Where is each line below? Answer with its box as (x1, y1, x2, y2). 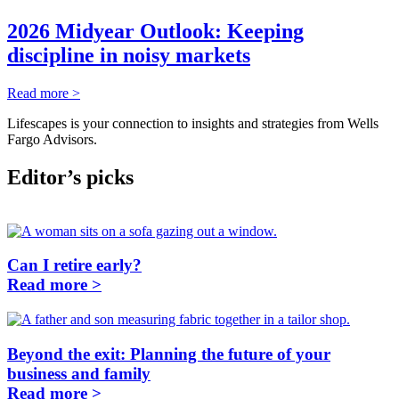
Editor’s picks (7, 165, 134, 189)
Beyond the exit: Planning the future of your (7, 344, 330, 363)
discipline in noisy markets (7, 43, 250, 67)
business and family (7, 363, 151, 383)
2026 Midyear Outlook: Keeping (7, 19, 304, 43)
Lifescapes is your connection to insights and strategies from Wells (7, 115, 379, 131)
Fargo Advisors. (7, 131, 97, 147)
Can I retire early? (7, 256, 142, 275)
